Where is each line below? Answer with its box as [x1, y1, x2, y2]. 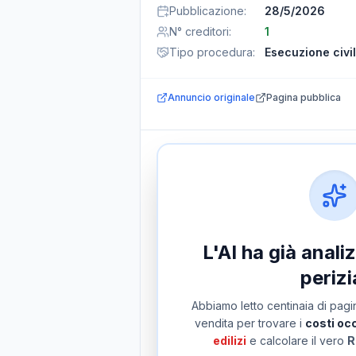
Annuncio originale [168, 91, 255, 103]
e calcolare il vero [246, 334, 347, 347]
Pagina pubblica [266, 91, 341, 103]
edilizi [212, 334, 246, 347]
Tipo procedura [169, 45, 253, 59]
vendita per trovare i [194, 316, 305, 330]
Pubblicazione [169, 4, 244, 17]
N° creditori [169, 25, 229, 38]
